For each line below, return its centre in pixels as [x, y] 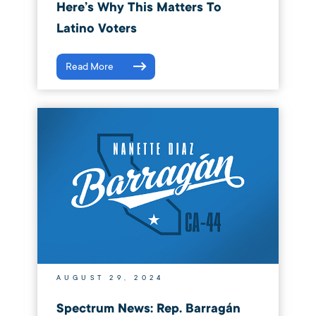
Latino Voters [96, 29]
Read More [89, 67]
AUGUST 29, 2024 [110, 278]
